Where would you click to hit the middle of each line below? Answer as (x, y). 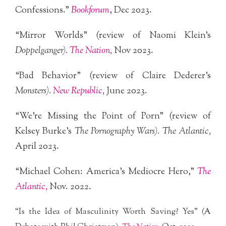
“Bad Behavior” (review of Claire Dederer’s (113, 76)
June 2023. (127, 91)
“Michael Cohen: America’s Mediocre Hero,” (106, 172)
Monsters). (34, 91)
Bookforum (90, 11)
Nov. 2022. (69, 187)
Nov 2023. (134, 51)
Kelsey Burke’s (45, 131)
